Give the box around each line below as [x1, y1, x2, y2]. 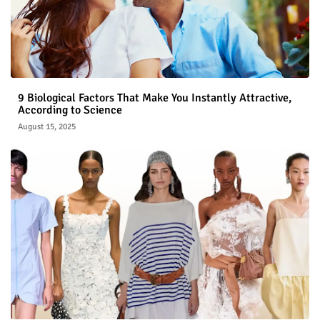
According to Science [18, 103, 122, 118]
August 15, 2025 [18, 121, 76, 133]
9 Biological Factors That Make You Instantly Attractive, [18, 91, 291, 106]
